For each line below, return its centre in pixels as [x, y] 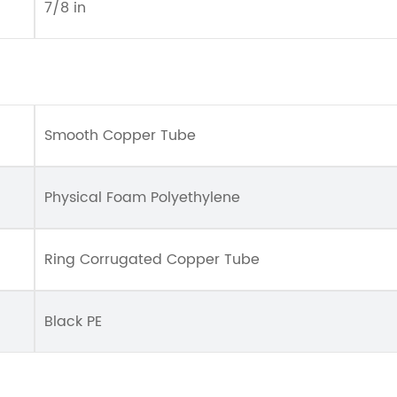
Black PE [73, 322]
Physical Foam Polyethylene [142, 198]
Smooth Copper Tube [120, 136]
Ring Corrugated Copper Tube [152, 260]
